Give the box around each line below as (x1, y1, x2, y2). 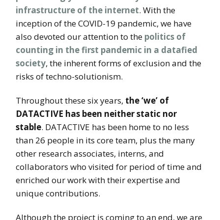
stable (16, 121, 41, 133)
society (16, 57, 46, 69)
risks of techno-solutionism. (16, 71, 123, 82)
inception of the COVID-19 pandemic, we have (16, 18, 192, 29)
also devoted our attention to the (16, 31, 144, 42)
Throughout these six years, (16, 95, 125, 106)
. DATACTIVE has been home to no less (41, 121, 189, 133)
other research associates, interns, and (16, 148, 164, 159)
